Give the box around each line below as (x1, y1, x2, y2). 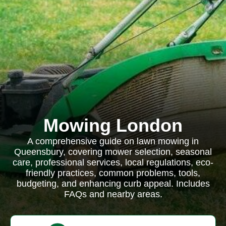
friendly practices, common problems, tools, (26, 168, 200, 178)
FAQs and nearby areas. (64, 189, 162, 199)
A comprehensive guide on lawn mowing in (27, 136, 199, 146)
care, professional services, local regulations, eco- (13, 157, 213, 167)
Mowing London (43, 115, 183, 136)
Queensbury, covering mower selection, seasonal (14, 147, 212, 157)
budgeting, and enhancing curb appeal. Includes (16, 179, 210, 189)
